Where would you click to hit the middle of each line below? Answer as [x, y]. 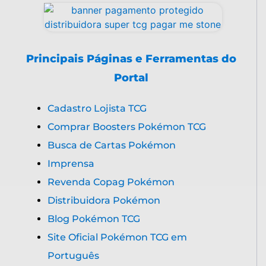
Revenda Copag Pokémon [111, 182]
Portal [131, 78]
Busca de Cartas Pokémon [112, 145]
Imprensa [71, 164]
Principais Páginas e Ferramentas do [131, 59]
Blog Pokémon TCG [94, 219]
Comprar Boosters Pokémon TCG [127, 127]
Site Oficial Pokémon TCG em [117, 237]
